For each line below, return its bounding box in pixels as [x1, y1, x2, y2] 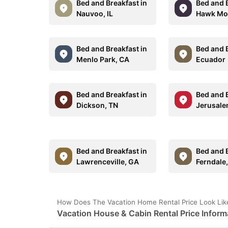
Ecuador [196, 55, 226, 64]
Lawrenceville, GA [76, 157, 139, 166]
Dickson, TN [76, 101, 118, 109]
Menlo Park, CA [76, 55, 129, 64]
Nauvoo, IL [76, 9, 113, 18]
